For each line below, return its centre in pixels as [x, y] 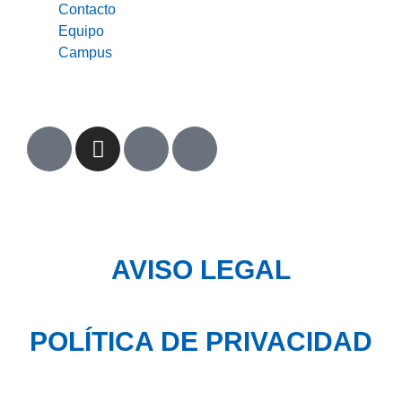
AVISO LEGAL [201, 270]
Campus [85, 53]
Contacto [87, 10]
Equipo [81, 31]
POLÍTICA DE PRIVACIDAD [201, 342]
